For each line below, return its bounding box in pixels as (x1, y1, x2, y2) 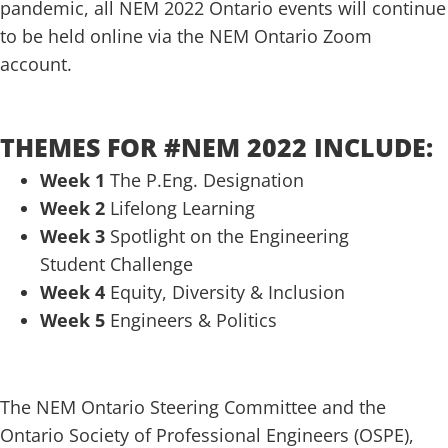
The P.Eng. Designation (105, 167, 304, 192)
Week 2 (40, 195, 110, 220)
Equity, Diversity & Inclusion (110, 279, 345, 304)
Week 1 (40, 167, 105, 192)
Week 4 (40, 279, 110, 304)
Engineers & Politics (110, 307, 277, 332)
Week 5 (40, 307, 110, 332)
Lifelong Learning (110, 195, 255, 220)
